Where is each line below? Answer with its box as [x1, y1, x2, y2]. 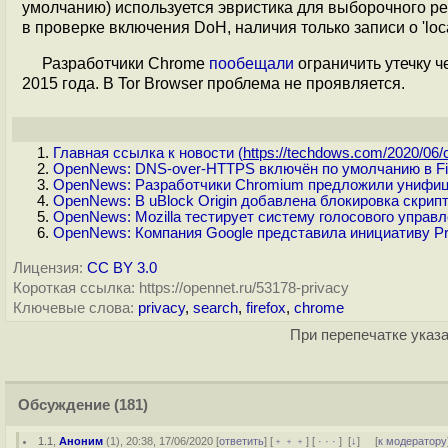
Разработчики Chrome [42, 55, 209, 72]
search [193, 300, 238, 316]
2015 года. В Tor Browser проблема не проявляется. [22, 75, 405, 92]
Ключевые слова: [13, 300, 134, 316]
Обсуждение [18, 397, 110, 413]
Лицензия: [13, 260, 83, 276]
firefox [246, 300, 286, 316]
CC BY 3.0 [87, 260, 157, 276]
